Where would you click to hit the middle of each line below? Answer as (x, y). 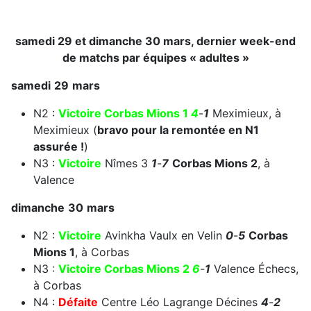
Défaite (78, 302)
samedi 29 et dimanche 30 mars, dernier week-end (155, 41)
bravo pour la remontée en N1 (178, 129)
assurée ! (59, 146)
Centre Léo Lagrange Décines (179, 302)
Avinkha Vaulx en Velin (163, 235)
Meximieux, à (245, 113)
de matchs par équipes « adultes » (155, 57)
